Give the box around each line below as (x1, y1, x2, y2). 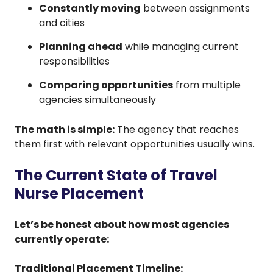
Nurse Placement (15, 183, 144, 204)
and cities (39, 15, 85, 30)
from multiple (173, 77, 241, 92)
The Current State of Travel (15, 165, 218, 185)
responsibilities (39, 54, 110, 68)
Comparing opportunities (39, 77, 173, 92)
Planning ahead (39, 39, 122, 54)
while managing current (122, 39, 239, 54)
